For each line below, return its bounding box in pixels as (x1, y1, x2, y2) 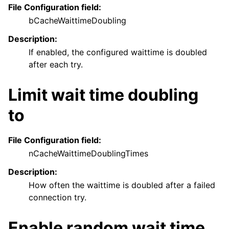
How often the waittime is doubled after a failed (29, 179, 215, 190)
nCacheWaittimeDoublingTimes (29, 148, 148, 158)
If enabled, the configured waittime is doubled (29, 47, 207, 57)
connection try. (29, 192, 86, 202)
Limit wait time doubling (8, 84, 198, 105)
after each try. (29, 59, 83, 70)
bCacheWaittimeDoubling (29, 15, 126, 26)
